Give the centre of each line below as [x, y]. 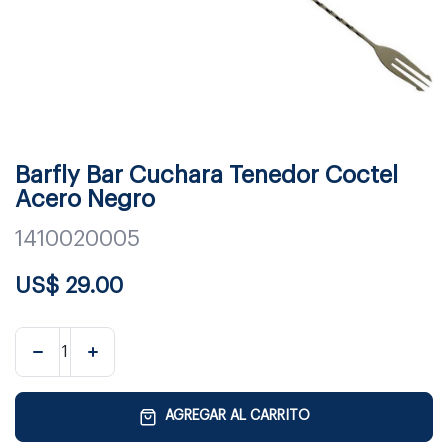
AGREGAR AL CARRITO [237, 416]
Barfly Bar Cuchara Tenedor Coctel [206, 174]
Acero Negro [85, 198]
